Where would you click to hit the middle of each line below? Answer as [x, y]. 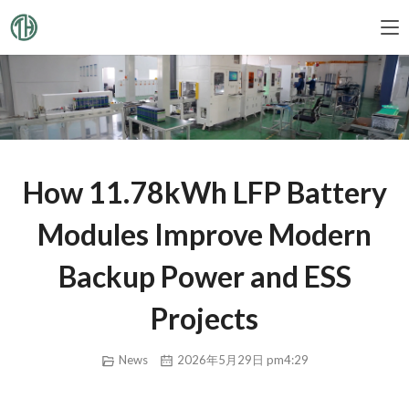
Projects [204, 319]
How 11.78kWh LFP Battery [204, 193]
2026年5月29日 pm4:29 [241, 360]
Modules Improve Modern [204, 235]
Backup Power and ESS [204, 277]
